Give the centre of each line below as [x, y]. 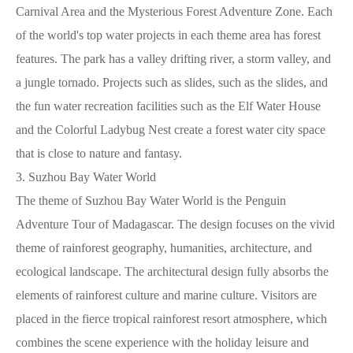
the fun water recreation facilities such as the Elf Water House [168, 106]
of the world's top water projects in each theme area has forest [168, 35]
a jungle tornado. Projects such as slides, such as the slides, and [172, 82]
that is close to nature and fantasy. [99, 153]
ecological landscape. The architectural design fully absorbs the [172, 271]
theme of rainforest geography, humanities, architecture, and [164, 247]
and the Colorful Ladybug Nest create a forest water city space [171, 129]
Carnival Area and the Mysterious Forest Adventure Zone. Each [174, 11]
